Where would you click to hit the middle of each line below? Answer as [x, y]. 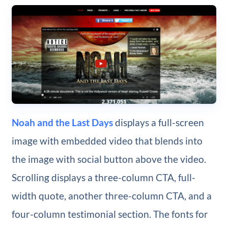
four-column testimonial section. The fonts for [110, 214]
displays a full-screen [158, 123]
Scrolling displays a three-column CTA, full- [103, 178]
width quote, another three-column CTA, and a [111, 196]
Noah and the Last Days [62, 123]
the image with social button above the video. [109, 159]
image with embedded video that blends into [107, 141]
